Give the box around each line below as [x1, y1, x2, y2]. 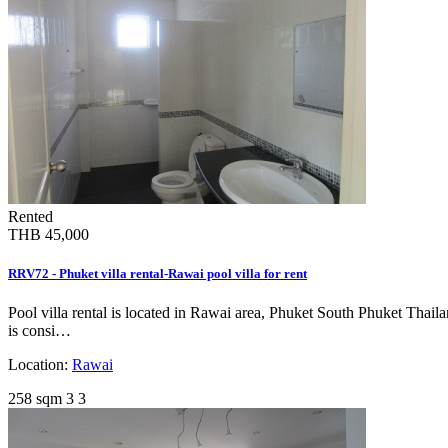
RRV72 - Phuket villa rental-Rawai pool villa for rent [8, 266, 307, 282]
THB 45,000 [8, 225, 89, 243]
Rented [8, 207, 53, 225]
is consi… [8, 322, 71, 340]
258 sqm [8, 390, 62, 408]
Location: [8, 356, 72, 374]
